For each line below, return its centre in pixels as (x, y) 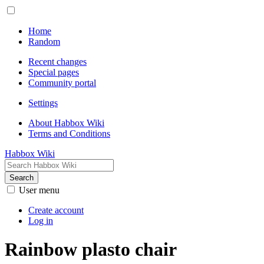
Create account (56, 210)
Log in (41, 221)
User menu (39, 190)
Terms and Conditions (69, 133)
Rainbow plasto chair (91, 250)
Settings (43, 103)
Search (22, 178)
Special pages (54, 72)
